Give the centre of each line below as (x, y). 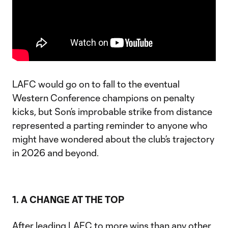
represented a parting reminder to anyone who (110, 125)
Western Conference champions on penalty (103, 98)
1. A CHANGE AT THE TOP (68, 200)
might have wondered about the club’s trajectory (113, 139)
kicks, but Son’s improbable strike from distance (112, 112)
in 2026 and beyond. (55, 153)
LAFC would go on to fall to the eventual (96, 84)
